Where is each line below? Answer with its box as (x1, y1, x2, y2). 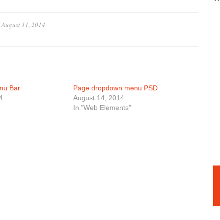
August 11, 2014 (1, 20, 45, 29)
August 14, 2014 (73, 94, 124, 102)
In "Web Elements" (73, 104, 131, 111)
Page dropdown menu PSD (73, 84, 158, 92)
